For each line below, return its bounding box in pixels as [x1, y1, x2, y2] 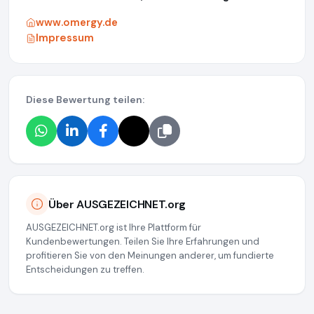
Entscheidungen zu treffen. [26, 264, 144, 276]
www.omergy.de [36, 15, 118, 30]
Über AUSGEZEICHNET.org [48, 196, 186, 212]
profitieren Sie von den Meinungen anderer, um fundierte [26, 250, 274, 262]
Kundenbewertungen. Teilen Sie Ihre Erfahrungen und [26, 235, 259, 248]
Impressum [36, 31, 94, 46]
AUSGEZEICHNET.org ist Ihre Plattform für [26, 221, 201, 234]
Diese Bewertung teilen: [26, 93, 144, 107]
